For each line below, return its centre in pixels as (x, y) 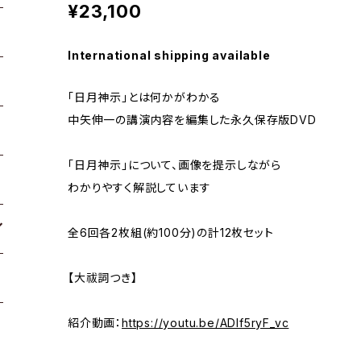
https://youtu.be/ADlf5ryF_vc (205, 323)
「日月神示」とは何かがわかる (145, 98)
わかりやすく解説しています (139, 188)
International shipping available (169, 56)
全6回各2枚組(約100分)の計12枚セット (171, 233)
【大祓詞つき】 (103, 278)
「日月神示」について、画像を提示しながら (175, 165)
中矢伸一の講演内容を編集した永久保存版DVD (192, 120)
